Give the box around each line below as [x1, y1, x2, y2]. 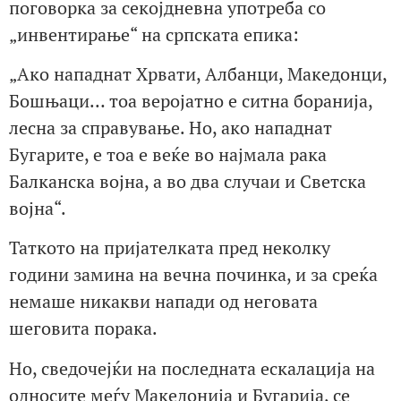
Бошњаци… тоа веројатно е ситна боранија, [9, 88, 372, 113]
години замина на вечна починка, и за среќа [9, 262, 378, 287]
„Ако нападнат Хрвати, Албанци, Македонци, [9, 61, 387, 86]
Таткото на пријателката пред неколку [9, 235, 330, 260]
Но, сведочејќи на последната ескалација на [9, 355, 375, 380]
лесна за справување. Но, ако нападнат [9, 115, 332, 140]
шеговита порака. [9, 316, 158, 341]
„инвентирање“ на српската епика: [9, 21, 299, 47]
